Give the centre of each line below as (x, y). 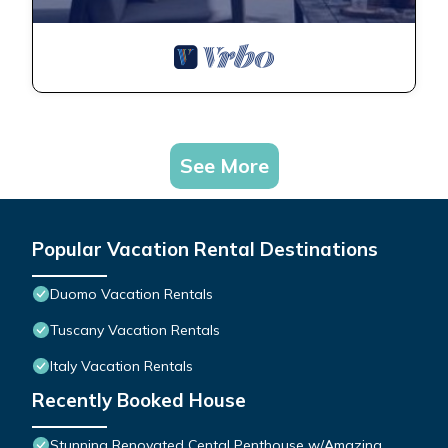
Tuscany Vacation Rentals (135, 330)
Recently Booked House (139, 400)
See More (224, 166)
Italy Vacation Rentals (121, 366)
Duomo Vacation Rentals (131, 294)
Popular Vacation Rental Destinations (205, 249)
